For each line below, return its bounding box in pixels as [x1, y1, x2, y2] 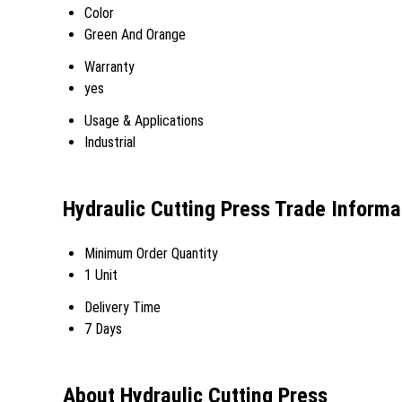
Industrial [84, 134, 135, 151]
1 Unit [84, 266, 118, 284]
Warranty [84, 58, 135, 75]
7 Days [84, 319, 122, 337]
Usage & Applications [84, 112, 204, 129]
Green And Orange [84, 26, 186, 43]
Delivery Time [84, 298, 161, 316]
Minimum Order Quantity [84, 244, 218, 262]
